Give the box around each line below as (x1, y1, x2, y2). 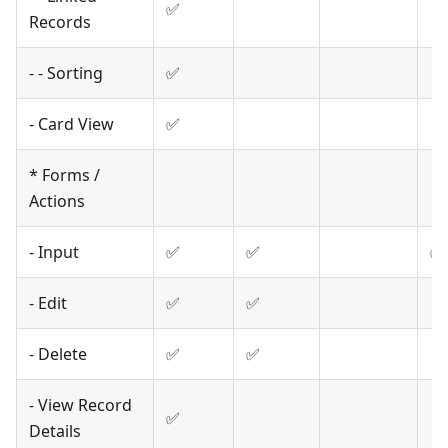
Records (29, 11, 91, 34)
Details (29, 420, 81, 443)
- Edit (29, 292, 67, 315)
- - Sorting (29, 62, 103, 85)
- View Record (29, 394, 132, 417)
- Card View (29, 113, 114, 136)
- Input (29, 241, 79, 264)
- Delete (29, 343, 87, 366)
